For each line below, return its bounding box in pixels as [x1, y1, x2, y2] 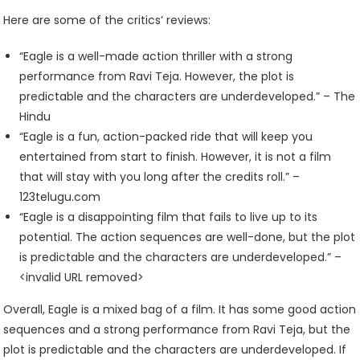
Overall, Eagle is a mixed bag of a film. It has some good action [3, 301, 357, 317]
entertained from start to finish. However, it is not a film [19, 148, 332, 165]
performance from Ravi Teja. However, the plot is [19, 67, 295, 84]
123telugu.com [19, 188, 101, 205]
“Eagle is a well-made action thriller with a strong [19, 47, 293, 64]
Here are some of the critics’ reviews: [3, 11, 211, 28]
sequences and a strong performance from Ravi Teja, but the [3, 321, 351, 337]
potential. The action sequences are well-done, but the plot [19, 228, 356, 245]
